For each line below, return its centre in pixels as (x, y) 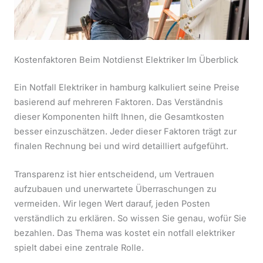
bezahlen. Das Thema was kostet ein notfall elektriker (124, 233)
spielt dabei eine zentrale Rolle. (79, 248)
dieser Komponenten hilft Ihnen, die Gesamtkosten (119, 117)
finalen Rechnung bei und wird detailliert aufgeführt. (121, 146)
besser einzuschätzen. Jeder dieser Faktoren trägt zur (125, 131)
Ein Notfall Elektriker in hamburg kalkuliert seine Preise (127, 87)
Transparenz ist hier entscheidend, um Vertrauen (114, 175)
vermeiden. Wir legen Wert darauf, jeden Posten (112, 204)
